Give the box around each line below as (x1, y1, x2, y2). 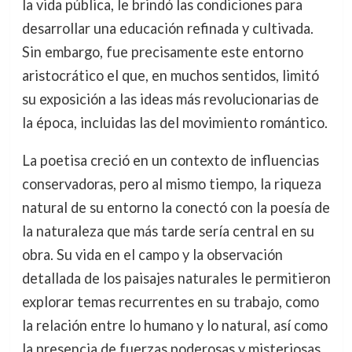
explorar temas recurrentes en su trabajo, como (21, 293, 319, 311)
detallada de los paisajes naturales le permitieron (21, 269, 331, 288)
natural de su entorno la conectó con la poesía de (21, 199, 330, 217)
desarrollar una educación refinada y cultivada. (21, 20, 313, 37)
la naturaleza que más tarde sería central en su (21, 222, 314, 240)
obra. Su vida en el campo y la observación (21, 246, 283, 264)
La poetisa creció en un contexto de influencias (21, 152, 319, 170)
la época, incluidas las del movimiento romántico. (21, 114, 328, 131)
